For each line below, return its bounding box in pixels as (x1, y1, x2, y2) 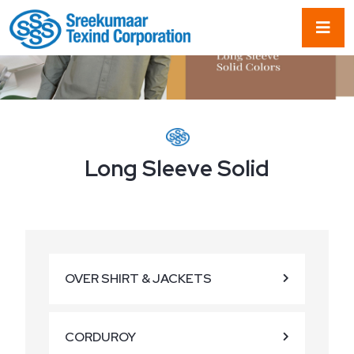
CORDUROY (65, 329, 136, 345)
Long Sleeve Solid (85, 153, 269, 183)
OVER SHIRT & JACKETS (65, 270, 212, 287)
